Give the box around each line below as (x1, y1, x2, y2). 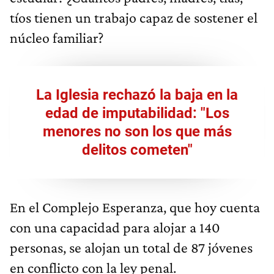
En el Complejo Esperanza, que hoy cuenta (10, 199, 260, 216)
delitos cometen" (81, 141, 193, 159)
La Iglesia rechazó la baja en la (36, 86, 238, 104)
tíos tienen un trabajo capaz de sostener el (10, 9, 257, 26)
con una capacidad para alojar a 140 (10, 219, 220, 236)
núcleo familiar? (10, 29, 103, 46)
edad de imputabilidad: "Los (45, 105, 229, 122)
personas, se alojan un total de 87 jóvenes (10, 239, 253, 256)
